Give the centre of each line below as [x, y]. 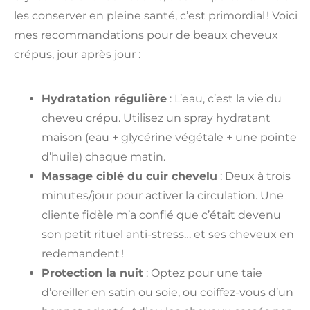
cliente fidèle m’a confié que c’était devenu [161, 215]
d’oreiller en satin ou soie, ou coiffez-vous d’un [167, 292]
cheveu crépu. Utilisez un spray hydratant [156, 118]
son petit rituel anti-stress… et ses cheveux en [168, 234]
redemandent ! [83, 253]
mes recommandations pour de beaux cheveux [146, 35]
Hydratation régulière [104, 98]
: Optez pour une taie [203, 273]
